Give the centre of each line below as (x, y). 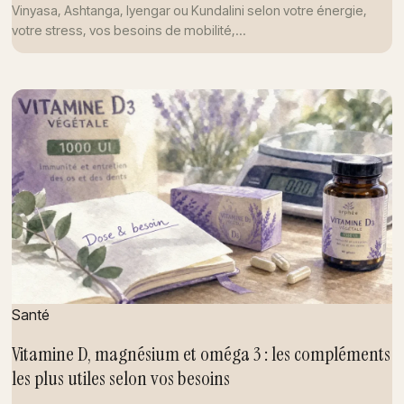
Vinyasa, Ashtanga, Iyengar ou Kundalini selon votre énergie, (189, 10)
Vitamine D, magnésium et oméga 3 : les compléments (201, 354)
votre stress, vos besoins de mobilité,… (129, 30)
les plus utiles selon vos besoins (120, 379)
